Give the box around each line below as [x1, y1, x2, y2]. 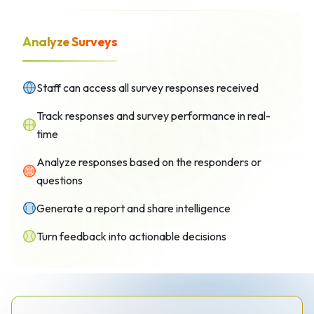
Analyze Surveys [22, 34, 118, 50]
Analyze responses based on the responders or [36, 155, 261, 169]
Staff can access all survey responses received [36, 81, 259, 95]
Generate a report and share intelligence [36, 201, 231, 215]
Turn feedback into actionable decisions [36, 229, 226, 243]
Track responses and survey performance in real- [36, 109, 271, 123]
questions [36, 173, 83, 187]
